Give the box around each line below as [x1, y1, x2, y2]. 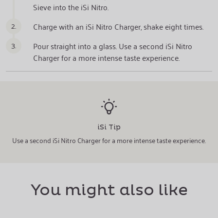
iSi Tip [97, 123, 121, 131]
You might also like [30, 181, 188, 200]
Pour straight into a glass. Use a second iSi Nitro [33, 39, 192, 53]
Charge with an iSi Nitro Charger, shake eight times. [33, 19, 203, 33]
